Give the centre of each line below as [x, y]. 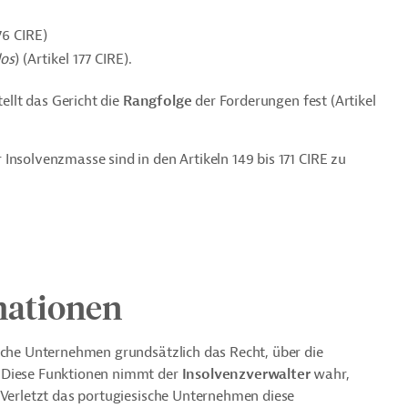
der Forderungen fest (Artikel [284, 101]
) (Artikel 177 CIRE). [73, 59]
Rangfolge [157, 101]
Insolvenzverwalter [246, 374]
